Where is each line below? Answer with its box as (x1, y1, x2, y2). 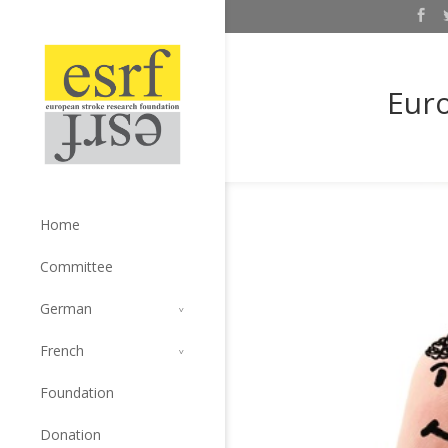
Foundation (40, 382, 114, 402)
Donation (40, 424, 101, 444)
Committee (40, 256, 113, 276)
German (40, 298, 92, 318)
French (40, 340, 84, 360)
